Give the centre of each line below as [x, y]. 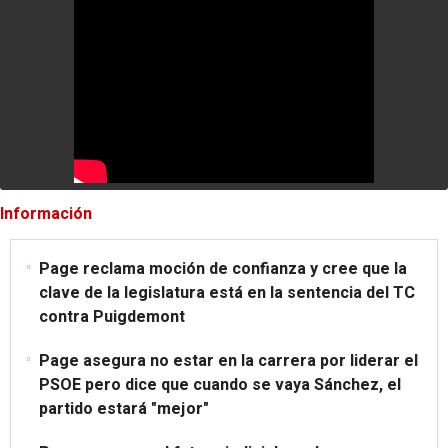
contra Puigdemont [112, 316]
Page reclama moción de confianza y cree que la [223, 268]
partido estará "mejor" [124, 408]
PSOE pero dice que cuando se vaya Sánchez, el [220, 384]
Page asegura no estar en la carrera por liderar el [228, 360]
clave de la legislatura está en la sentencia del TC [227, 292]
